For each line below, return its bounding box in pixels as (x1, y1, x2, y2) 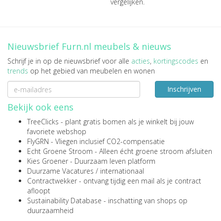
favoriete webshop (27, 127, 86, 136)
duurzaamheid (27, 206, 74, 215)
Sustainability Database (27, 196, 102, 205)
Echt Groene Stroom (27, 147, 93, 156)
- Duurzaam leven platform (68, 156, 155, 166)
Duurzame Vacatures (27, 166, 94, 176)
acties (131, 56, 150, 66)
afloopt (27, 186, 50, 195)
